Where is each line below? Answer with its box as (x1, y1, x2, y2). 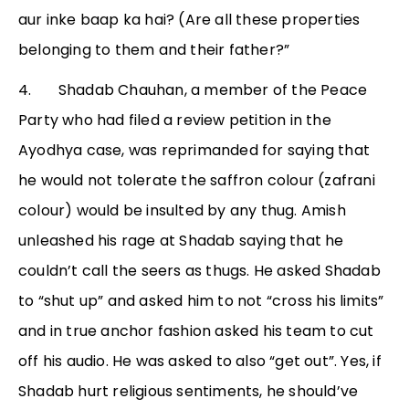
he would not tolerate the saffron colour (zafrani (18, 170, 375, 192)
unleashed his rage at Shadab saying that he (18, 230, 344, 252)
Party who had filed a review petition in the (18, 110, 331, 131)
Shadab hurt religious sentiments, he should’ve (18, 381, 359, 403)
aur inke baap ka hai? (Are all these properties (18, 9, 361, 31)
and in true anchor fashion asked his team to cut (18, 320, 374, 342)
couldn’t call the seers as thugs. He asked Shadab (18, 260, 381, 282)
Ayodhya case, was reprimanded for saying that (18, 140, 371, 162)
